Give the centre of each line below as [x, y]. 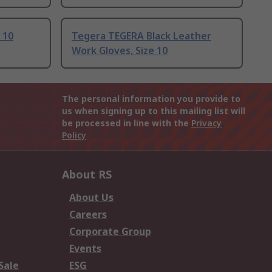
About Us [91, 198]
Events [85, 249]
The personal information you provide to [151, 99]
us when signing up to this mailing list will [154, 111]
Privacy [206, 123]
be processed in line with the [127, 123]
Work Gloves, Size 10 [120, 51]
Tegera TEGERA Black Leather [141, 36]
